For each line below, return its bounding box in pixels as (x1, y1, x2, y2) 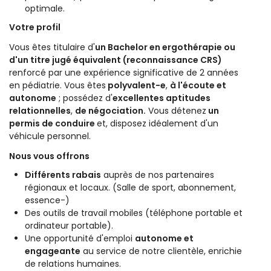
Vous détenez (146, 105, 206, 117)
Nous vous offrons (9, 150, 90, 163)
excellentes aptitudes (113, 92, 211, 105)
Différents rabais (25, 169, 101, 181)
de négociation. (75, 105, 146, 117)
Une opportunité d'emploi (25, 232, 135, 245)
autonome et (135, 232, 194, 245)
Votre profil (9, 21, 60, 34)
